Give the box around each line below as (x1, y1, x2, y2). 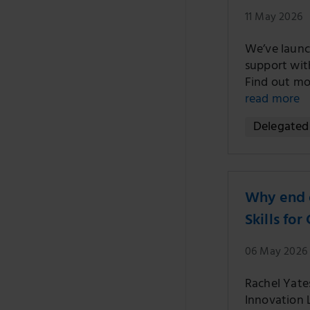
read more (244, 89, 300, 112)
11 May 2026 (244, 8, 302, 28)
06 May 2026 (244, 242, 307, 263)
